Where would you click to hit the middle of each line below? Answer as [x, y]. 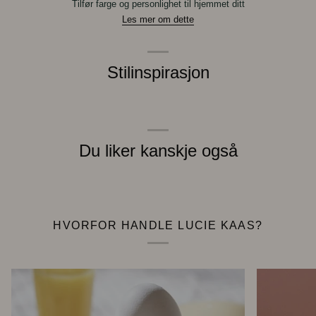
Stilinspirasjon [158, 73]
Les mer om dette [158, 20]
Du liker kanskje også [158, 151]
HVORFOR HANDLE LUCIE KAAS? [158, 225]
